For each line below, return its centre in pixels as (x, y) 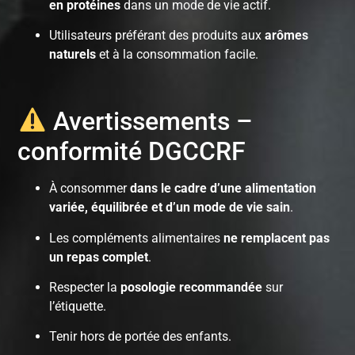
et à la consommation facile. (177, 55)
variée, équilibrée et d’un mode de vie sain (170, 208)
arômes (287, 36)
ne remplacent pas (277, 238)
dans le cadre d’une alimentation (223, 189)
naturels (73, 55)
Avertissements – (149, 122)
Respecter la (85, 287)
